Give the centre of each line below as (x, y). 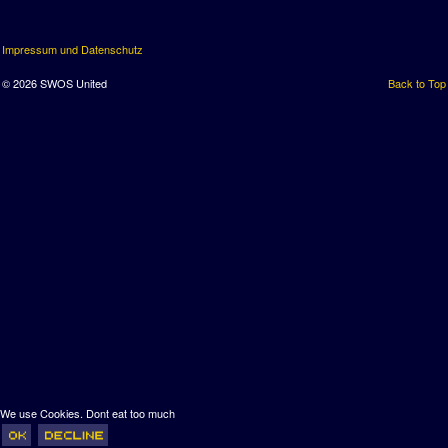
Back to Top (417, 83)
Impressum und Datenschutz (72, 49)
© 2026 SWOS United (54, 83)
